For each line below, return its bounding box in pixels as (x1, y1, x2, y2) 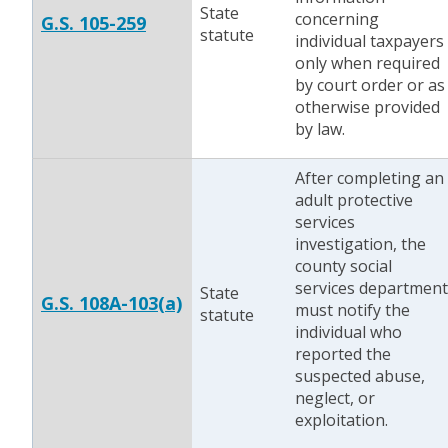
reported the (295, 343, 391, 365)
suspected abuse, (295, 365, 425, 387)
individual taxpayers (295, 30, 444, 52)
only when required (295, 52, 440, 74)
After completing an (295, 167, 444, 189)
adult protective (295, 189, 413, 211)
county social (295, 255, 392, 277)
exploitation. (295, 409, 388, 431)
